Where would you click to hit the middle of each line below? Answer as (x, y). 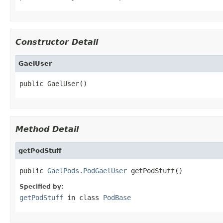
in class (83, 197)
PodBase (117, 197)
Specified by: (42, 186)
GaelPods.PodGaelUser (87, 170)
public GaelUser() (53, 83)
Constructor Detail (57, 42)
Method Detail (47, 129)
